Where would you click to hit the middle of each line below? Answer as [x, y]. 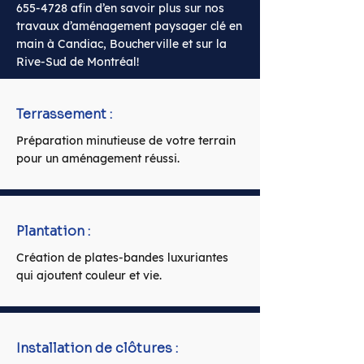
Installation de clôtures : [97, 348]
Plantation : [53, 231]
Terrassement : [64, 114]
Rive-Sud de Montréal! [78, 62]
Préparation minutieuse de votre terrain [126, 141]
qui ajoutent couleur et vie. [89, 275]
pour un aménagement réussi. [98, 158]
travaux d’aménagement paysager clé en [129, 26]
